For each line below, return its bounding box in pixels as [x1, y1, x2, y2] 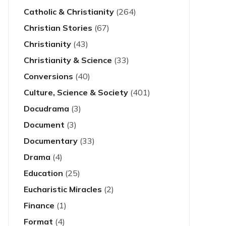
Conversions [24, 71, 73, 81]
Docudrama [24, 103, 69, 114]
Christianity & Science [24, 55, 112, 65]
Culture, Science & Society [24, 87, 128, 97]
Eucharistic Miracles [24, 184, 102, 194]
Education [24, 168, 63, 178]
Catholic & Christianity [24, 7, 114, 17]
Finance [24, 200, 54, 210]
